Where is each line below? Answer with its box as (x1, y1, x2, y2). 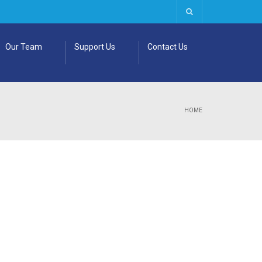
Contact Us (147, 42, 188, 51)
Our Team (5, 42, 42, 51)
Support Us (74, 42, 115, 51)
